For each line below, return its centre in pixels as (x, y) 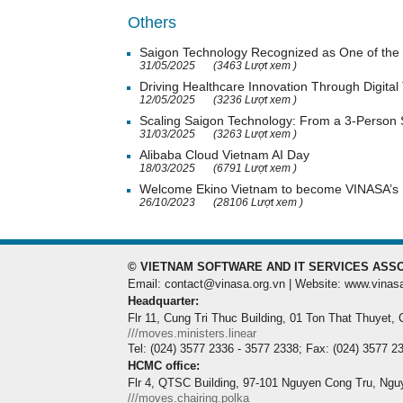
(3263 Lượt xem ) (255, 134)
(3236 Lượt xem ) (255, 100)
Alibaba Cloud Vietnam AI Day (224, 155)
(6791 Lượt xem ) (255, 168)
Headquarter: (163, 301)
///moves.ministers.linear (192, 333)
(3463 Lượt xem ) (255, 66)
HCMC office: (164, 366)
